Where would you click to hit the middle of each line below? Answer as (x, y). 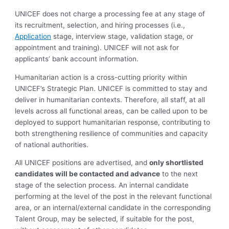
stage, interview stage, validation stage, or (122, 36)
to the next (179, 174)
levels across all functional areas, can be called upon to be (111, 111)
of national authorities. (52, 144)
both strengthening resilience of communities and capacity (112, 133)
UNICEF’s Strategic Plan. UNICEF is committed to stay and (111, 88)
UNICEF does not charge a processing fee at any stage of (110, 14)
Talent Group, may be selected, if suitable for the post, (105, 219)
